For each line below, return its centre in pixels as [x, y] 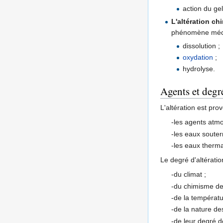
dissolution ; [201, 46]
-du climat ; [189, 174]
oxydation [198, 57]
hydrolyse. [199, 69]
